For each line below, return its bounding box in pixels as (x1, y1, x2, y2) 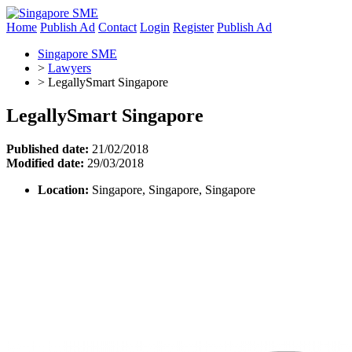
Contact (98, 20, 137, 34)
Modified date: (6, 156, 84, 170)
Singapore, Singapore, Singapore (89, 182, 255, 196)
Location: (38, 182, 89, 196)
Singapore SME (38, 47, 117, 60)
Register (173, 20, 214, 34)
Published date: (6, 141, 89, 156)
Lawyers (48, 61, 91, 75)
